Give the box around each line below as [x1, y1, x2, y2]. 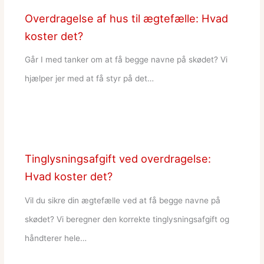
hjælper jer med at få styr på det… [24, 74, 154, 84]
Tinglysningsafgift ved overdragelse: [24, 151, 211, 165]
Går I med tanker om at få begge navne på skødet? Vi [24, 55, 227, 65]
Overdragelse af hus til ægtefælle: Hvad [24, 11, 228, 25]
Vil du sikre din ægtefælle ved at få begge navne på [24, 195, 220, 205]
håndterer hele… [24, 233, 87, 243]
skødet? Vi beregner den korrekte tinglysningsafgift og [24, 214, 229, 224]
